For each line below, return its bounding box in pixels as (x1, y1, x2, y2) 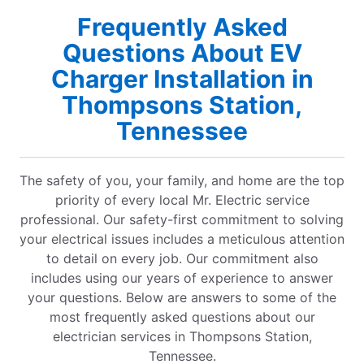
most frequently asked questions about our (49, 308, 315, 325)
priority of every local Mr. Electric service (54, 191, 310, 208)
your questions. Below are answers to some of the (28, 288, 336, 305)
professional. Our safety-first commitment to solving (20, 210, 344, 227)
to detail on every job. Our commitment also (45, 249, 318, 266)
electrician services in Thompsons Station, (52, 327, 312, 344)
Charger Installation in (50, 63, 314, 93)
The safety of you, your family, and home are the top (19, 171, 344, 188)
